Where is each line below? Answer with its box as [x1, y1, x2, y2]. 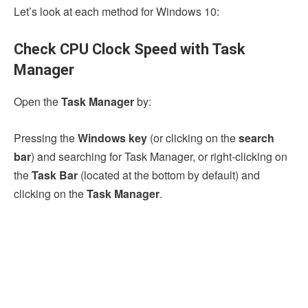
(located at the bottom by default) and [78, 166, 260, 183]
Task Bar [32, 166, 78, 183]
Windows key [78, 129, 147, 146]
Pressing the [14, 129, 78, 146]
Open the [14, 93, 61, 109]
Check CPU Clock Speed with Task [14, 40, 245, 58]
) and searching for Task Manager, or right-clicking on [31, 148, 287, 164]
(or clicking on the [147, 129, 239, 146]
